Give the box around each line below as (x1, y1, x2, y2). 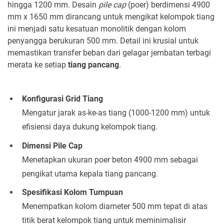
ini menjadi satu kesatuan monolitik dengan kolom (7, 24, 186, 34)
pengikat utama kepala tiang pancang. (21, 168, 158, 178)
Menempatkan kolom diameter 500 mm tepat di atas (21, 201, 207, 211)
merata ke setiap (7, 60, 68, 70)
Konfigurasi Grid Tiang (21, 94, 103, 104)
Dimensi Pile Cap (21, 140, 82, 150)
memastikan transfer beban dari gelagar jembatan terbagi (7, 48, 211, 58)
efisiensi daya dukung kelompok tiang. (21, 122, 157, 132)
